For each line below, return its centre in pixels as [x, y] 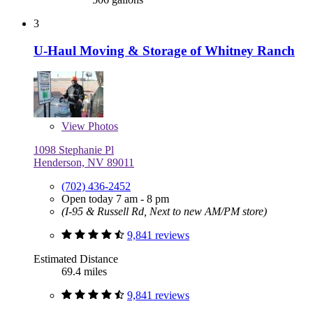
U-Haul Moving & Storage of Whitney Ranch [164, 50]
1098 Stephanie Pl [74, 150]
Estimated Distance [76, 259]
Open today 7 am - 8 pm [115, 199]
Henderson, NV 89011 [84, 163]
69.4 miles [84, 272]
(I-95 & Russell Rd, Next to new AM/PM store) [164, 212]
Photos [102, 126]
